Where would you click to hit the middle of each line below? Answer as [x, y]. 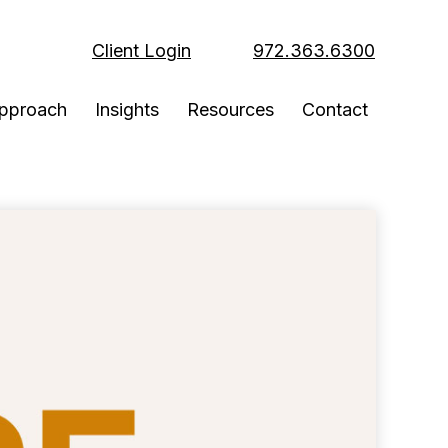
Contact [335, 110]
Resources [230, 110]
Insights [127, 110]
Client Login [141, 50]
